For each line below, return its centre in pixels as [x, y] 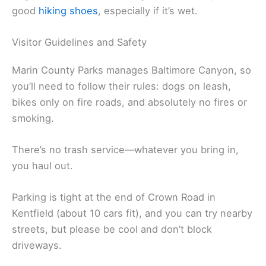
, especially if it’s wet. [148, 10]
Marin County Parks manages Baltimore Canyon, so [132, 70]
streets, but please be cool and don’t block [112, 229]
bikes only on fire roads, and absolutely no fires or [129, 102]
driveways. [37, 246]
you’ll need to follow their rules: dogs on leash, [121, 86]
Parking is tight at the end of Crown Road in [114, 197]
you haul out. [42, 166]
